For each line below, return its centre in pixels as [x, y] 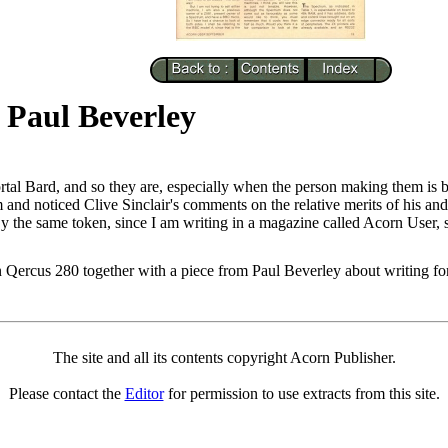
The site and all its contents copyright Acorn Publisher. [224, 357]
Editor [144, 393]
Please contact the [66, 393]
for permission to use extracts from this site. [301, 393]
